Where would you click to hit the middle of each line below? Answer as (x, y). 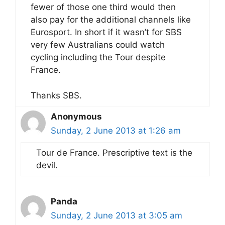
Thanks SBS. (56, 95)
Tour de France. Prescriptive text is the (114, 152)
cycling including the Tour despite (98, 58)
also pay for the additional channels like (111, 20)
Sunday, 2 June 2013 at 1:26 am (116, 130)
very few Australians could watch (98, 45)
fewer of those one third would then (103, 7)
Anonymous (76, 116)
